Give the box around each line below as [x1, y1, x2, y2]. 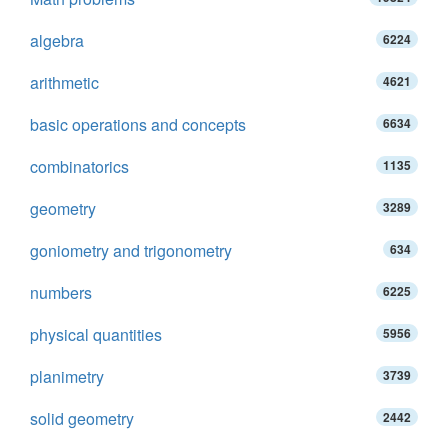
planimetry [30, 365, 104, 388]
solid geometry [30, 407, 134, 430]
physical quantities [30, 323, 162, 346]
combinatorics [30, 155, 129, 178]
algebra [30, 29, 84, 52]
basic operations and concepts [30, 113, 246, 136]
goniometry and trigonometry [30, 239, 232, 262]
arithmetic [30, 71, 99, 94]
